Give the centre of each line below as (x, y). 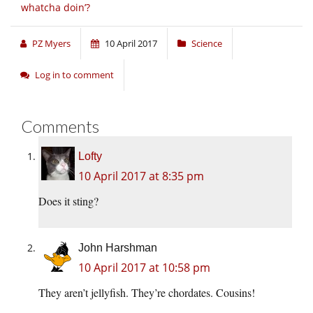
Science (207, 44)
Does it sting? (68, 201)
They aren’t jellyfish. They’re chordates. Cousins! (147, 293)
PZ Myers (51, 44)
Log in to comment (74, 75)
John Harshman (118, 248)
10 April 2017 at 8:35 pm (141, 176)
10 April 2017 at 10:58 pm (144, 268)
